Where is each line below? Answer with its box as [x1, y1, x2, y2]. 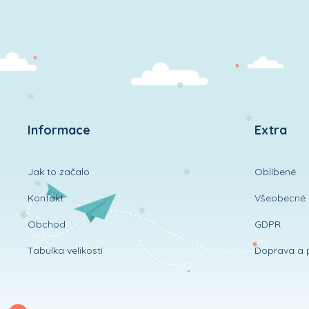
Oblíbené [254, 165, 296, 178]
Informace [28, 121, 90, 138]
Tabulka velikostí [28, 243, 103, 257]
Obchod [28, 217, 66, 230]
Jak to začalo [28, 165, 90, 178]
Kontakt [28, 191, 63, 204]
